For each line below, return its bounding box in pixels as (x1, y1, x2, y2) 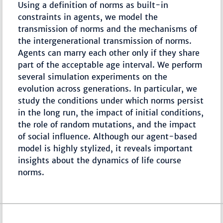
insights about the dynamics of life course (18, 155, 182, 166)
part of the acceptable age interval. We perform (18, 60, 203, 70)
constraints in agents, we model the (18, 12, 158, 22)
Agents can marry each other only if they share (18, 48, 200, 58)
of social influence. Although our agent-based (18, 131, 198, 142)
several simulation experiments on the (18, 72, 168, 82)
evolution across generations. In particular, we (18, 84, 198, 94)
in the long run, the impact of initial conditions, (18, 108, 204, 118)
